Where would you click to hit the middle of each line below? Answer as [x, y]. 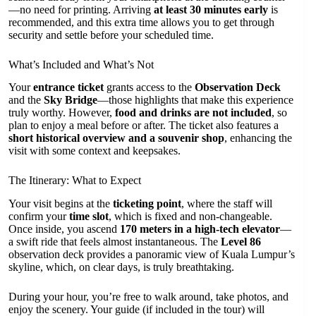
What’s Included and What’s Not [81, 64]
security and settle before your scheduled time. [111, 35]
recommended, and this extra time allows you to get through [141, 22]
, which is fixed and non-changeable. [190, 217]
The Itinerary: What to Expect [75, 181]
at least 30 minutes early [211, 9]
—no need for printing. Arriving [81, 9]
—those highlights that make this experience [195, 100]
